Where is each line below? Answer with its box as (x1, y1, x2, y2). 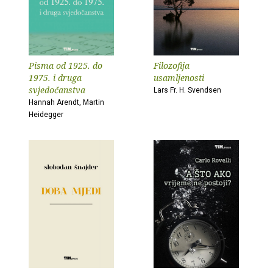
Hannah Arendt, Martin (29, 98, 104, 107)
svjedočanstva (29, 84, 85, 96)
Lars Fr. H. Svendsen (154, 86, 221, 94)
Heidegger (29, 110, 63, 119)
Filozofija (154, 60, 190, 71)
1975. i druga (29, 72, 82, 83)
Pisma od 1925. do (29, 60, 102, 71)
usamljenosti (154, 72, 204, 83)
